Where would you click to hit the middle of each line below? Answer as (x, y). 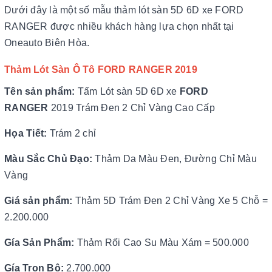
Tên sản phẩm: (41, 91)
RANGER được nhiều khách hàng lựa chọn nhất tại (119, 26)
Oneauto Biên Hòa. (47, 43)
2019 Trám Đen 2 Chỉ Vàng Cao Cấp (133, 108)
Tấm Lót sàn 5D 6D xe (128, 91)
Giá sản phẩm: (39, 201)
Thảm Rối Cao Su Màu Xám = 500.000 (161, 243)
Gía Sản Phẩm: (39, 243)
